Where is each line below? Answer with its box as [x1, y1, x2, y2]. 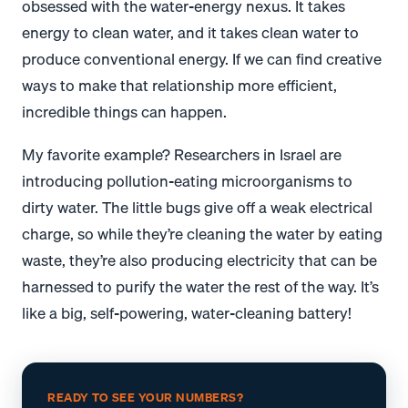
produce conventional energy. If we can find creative [22, 46, 382, 71]
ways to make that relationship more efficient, [22, 72, 337, 97]
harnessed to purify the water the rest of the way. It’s [22, 274, 379, 300]
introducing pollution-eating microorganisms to [22, 168, 352, 194]
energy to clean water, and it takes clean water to [22, 19, 359, 45]
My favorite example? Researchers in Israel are [22, 142, 342, 168]
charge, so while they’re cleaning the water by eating [22, 221, 382, 247]
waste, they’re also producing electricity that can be [22, 248, 377, 273]
